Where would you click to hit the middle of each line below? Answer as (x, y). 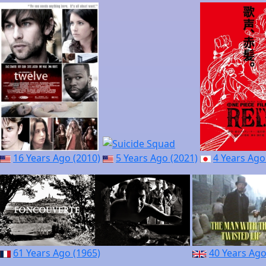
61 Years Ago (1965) (57, 253)
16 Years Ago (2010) (57, 158)
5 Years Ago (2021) (157, 158)
